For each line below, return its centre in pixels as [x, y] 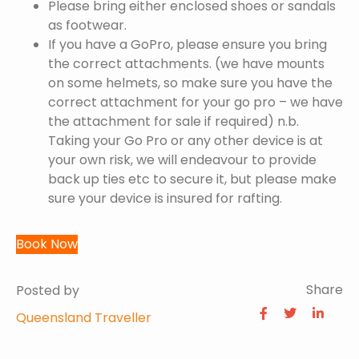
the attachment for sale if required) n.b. [173, 121]
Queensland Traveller [84, 317]
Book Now [47, 244]
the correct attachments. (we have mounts [186, 63]
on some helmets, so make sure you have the [190, 83]
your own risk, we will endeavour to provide [182, 159]
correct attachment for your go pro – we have [196, 102]
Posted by [48, 291]
